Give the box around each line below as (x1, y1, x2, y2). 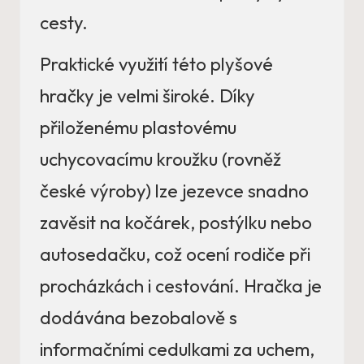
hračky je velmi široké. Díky (40, 84, 255, 108)
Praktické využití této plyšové (40, 53, 273, 76)
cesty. (40, 11, 88, 35)
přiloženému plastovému (40, 116, 236, 140)
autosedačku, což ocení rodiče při (40, 243, 310, 266)
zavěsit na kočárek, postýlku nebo (40, 211, 312, 235)
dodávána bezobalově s (40, 306, 237, 330)
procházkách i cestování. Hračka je (40, 275, 322, 298)
